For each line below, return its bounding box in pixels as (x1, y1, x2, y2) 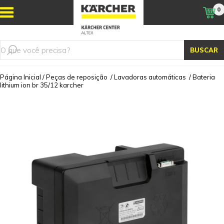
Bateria (192, 73, 215, 81)
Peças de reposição (46, 73, 107, 81)
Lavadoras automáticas (114, 73, 186, 81)
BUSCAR (190, 46, 218, 54)
